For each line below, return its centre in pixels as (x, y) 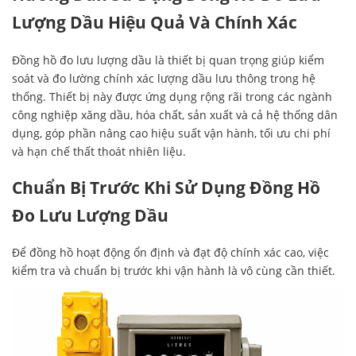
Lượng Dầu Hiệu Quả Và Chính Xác (155, 23)
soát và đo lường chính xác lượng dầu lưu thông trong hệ (164, 78)
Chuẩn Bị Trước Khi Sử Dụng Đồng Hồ (166, 188)
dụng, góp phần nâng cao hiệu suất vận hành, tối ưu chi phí (171, 133)
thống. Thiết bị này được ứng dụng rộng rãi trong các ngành (172, 96)
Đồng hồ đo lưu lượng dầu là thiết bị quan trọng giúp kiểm (168, 60)
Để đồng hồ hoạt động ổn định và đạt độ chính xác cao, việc (170, 253)
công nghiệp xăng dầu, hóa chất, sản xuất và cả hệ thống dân (175, 114)
